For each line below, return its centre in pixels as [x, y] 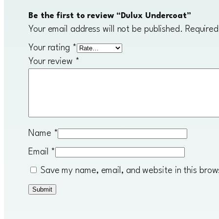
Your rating [50, 48]
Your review [52, 61]
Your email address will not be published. [106, 29]
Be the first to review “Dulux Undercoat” [110, 16]
